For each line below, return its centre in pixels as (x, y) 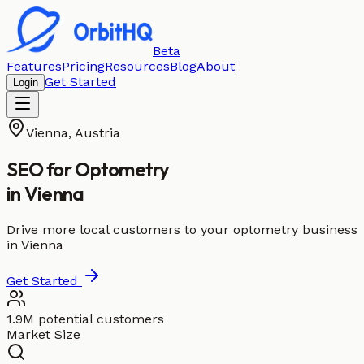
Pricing (83, 66)
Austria (97, 133)
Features (34, 66)
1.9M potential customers (85, 318)
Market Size (43, 334)
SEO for (41, 169)
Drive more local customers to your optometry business (182, 229)
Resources (137, 66)
